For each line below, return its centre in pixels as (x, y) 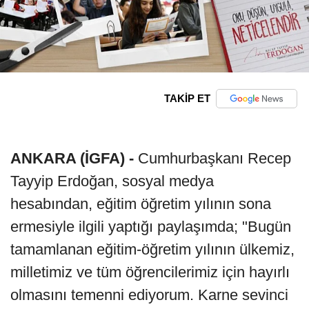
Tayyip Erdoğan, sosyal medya (112, 181)
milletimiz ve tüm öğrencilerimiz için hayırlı (150, 272)
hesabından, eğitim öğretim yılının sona (141, 203)
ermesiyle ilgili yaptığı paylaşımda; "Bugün (151, 226)
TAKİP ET (187, 98)
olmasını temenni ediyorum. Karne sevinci (149, 295)
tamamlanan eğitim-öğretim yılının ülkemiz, (152, 249)
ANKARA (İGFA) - (74, 158)
